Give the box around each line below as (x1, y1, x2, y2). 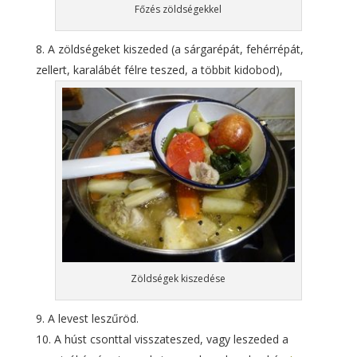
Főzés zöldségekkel (135, 2, 222, 16)
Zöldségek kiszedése (131, 272, 226, 285)
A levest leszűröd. (47, 311, 139, 326)
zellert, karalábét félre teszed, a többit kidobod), (35, 62, 283, 77)
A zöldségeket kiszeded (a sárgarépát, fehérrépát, (47, 41, 304, 57)
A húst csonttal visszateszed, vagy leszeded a (53, 331, 288, 347)
